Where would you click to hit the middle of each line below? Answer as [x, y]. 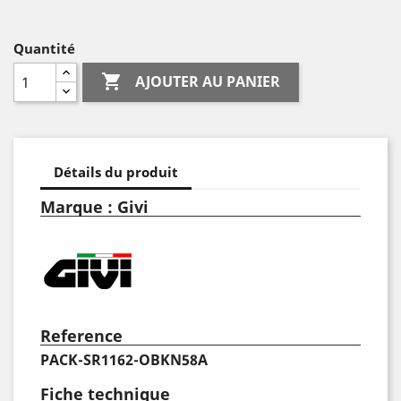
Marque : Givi [94, 207]
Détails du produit [116, 171]
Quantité [44, 48]
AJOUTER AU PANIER [208, 82]
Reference [81, 336]
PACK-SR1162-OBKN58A [124, 360]
